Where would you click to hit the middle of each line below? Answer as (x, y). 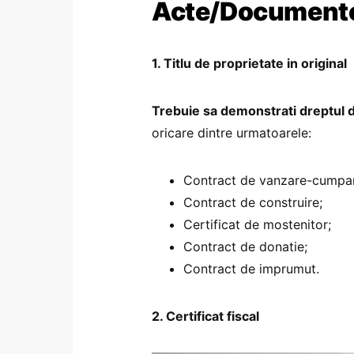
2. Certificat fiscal (205, 316)
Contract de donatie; (245, 247)
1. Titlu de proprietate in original (249, 64)
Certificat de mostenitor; (257, 225)
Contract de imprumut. (251, 269)
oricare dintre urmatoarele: (232, 133)
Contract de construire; (253, 203)
